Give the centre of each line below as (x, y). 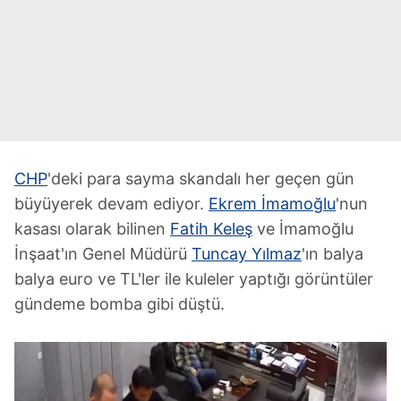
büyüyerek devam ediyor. (111, 203)
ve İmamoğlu (303, 228)
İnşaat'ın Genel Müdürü (103, 253)
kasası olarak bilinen (92, 228)
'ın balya (333, 253)
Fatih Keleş (211, 228)
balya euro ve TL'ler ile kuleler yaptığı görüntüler (194, 278)
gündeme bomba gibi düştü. (119, 303)
